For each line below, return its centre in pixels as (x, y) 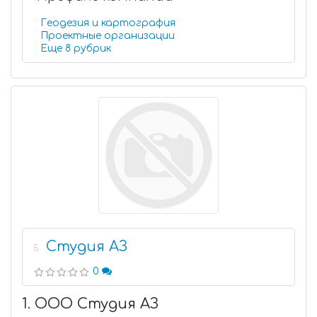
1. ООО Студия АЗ (90, 304)
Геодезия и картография (108, 23)
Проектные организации (108, 36)
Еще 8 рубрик (92, 48)
